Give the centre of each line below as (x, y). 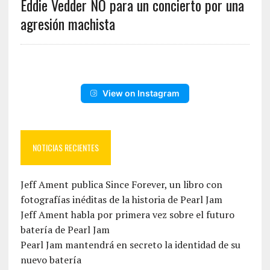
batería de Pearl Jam (65, 230)
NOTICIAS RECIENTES (65, 148)
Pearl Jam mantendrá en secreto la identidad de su (130, 245)
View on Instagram (141, 93)
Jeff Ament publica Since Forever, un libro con (121, 185)
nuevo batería (51, 260)
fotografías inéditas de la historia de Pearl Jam (121, 200)
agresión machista (67, 24)
